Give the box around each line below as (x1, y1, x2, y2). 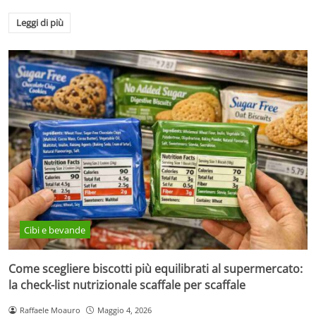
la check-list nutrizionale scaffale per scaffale (8, 276, 245, 293)
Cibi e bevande (24, 223, 86, 236)
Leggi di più (16, 16, 63, 30)
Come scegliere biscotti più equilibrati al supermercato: (8, 260, 303, 276)
